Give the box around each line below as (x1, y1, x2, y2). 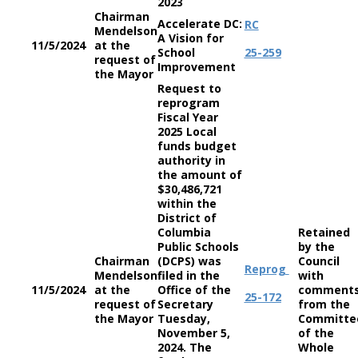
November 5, (157, 325, 230, 340)
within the (157, 196, 217, 211)
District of (157, 210, 217, 225)
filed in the (157, 268, 220, 283)
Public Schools (157, 239, 239, 254)
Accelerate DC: (157, 16, 242, 31)
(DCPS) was (157, 253, 221, 268)
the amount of (157, 167, 242, 182)
